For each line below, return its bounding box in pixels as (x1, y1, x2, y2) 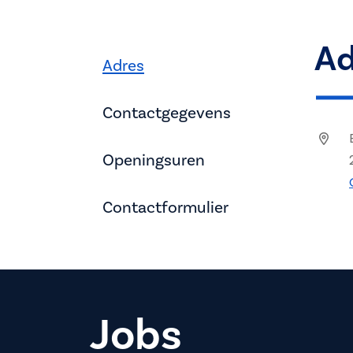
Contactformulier (102, 196, 229, 218)
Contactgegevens (102, 102, 231, 124)
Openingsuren (102, 149, 205, 171)
